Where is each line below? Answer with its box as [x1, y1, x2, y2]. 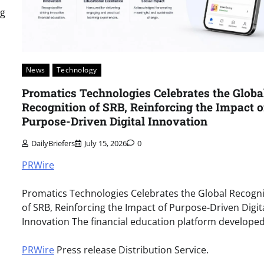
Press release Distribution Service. [54, 243, 209, 256]
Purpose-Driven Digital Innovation [21, 113, 207, 128]
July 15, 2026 [84, 137, 127, 148]
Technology [56, 65, 97, 75]
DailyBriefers [31, 137, 75, 148]
